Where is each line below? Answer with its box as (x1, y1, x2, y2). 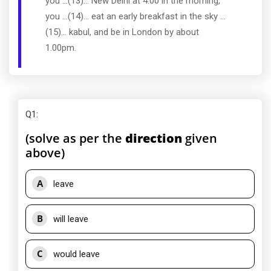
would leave (53, 249, 100, 260)
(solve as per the (25, 130, 125, 146)
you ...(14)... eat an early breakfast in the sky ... (45, 11, 226, 22)
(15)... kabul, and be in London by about (45, 27, 199, 38)
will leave (53, 214, 88, 224)
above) (25, 145, 65, 161)
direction (125, 130, 182, 146)
